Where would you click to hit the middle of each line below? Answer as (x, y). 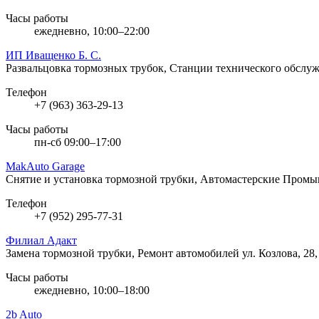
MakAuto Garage (45, 166)
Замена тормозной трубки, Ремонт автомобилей (124, 253)
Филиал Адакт (41, 240)
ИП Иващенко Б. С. (53, 55)
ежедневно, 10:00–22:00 (92, 31)
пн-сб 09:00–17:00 (78, 142)
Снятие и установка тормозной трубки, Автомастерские (144, 179)
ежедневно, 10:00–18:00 (92, 290)
